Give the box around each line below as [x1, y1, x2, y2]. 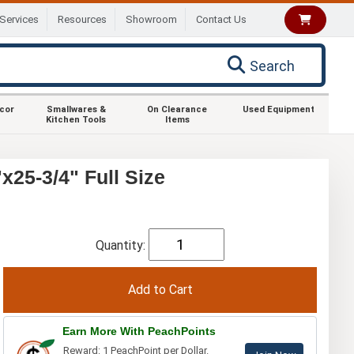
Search [250, 57, 295, 74]
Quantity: [96, 237, 149, 253]
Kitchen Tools [46, 114, 106, 125]
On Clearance [147, 104, 207, 115]
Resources [58, 13, 107, 26]
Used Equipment [242, 104, 314, 115]
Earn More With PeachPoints [62, 325, 216, 338]
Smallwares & [46, 104, 106, 115]
